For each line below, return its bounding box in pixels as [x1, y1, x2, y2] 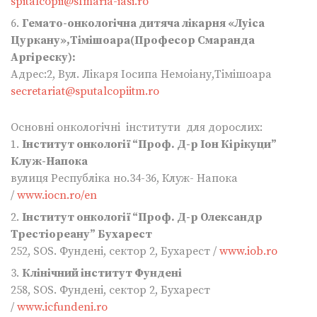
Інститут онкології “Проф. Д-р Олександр [22, 210, 263, 225]
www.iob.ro [219, 244, 277, 259]
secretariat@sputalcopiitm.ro [11, 84, 159, 99]
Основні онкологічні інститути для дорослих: [11, 120, 263, 135]
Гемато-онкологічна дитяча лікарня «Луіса [22, 16, 265, 31]
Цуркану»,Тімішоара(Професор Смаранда [11, 33, 255, 48]
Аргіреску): [11, 50, 76, 65]
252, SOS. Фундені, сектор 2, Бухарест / [11, 244, 219, 259]
